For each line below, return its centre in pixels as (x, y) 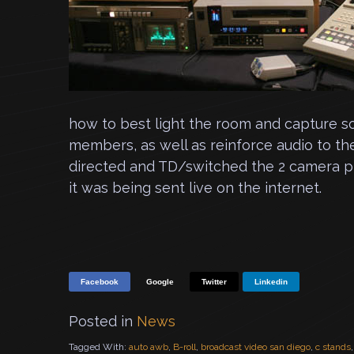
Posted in (103, 321)
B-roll (185, 347)
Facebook (100, 282)
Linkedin (271, 282)
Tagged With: (99, 347)
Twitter (214, 282)
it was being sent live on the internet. (195, 188)
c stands (333, 347)
